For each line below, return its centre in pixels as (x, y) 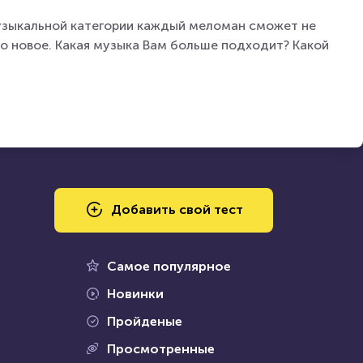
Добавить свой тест (177, 209)
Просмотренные (160, 349)
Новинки (135, 294)
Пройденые (144, 321)
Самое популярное (169, 266)
